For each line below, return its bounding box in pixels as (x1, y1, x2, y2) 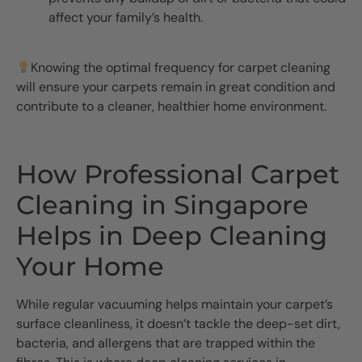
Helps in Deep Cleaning (16, 219, 327, 251)
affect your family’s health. (48, 8, 203, 26)
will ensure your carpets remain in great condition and (16, 78, 335, 96)
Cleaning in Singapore (16, 188, 309, 221)
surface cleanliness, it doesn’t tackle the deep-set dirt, (16, 314, 340, 332)
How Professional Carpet (16, 158, 339, 190)
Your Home (16, 250, 164, 282)
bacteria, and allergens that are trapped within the (16, 334, 315, 351)
